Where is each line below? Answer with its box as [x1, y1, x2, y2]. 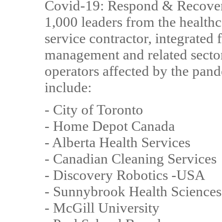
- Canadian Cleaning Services [45, 151, 217, 166]
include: [45, 79, 92, 95]
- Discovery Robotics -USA [45, 167, 205, 183]
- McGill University [45, 200, 160, 216]
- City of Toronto [45, 102, 143, 117]
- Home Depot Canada [45, 118, 175, 134]
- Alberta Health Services [45, 134, 190, 150]
